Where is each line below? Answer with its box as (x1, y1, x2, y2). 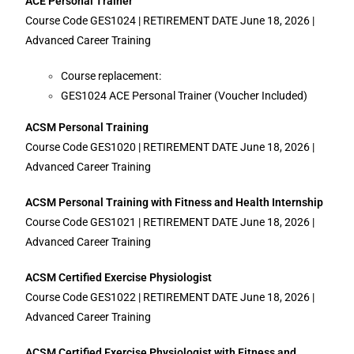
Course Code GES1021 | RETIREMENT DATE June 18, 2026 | (25, 216, 315, 228)
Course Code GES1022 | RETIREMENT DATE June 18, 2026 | (25, 291, 315, 303)
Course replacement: (61, 70, 167, 82)
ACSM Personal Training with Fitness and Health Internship (25, 196, 324, 209)
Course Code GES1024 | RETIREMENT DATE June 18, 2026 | (25, 14, 315, 27)
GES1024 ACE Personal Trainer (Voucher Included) (61, 89, 311, 102)
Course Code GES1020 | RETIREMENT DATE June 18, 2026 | (25, 141, 315, 153)
